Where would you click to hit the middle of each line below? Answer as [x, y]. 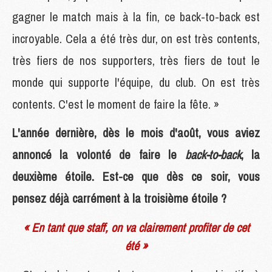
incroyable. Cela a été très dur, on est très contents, [136, 38]
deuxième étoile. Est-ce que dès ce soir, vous [136, 176]
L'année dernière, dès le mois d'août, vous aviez [136, 132]
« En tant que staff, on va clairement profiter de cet [136, 227]
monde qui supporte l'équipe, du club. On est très [136, 82]
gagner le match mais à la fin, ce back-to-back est [136, 16]
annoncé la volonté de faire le [99, 154]
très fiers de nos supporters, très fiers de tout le [136, 60]
